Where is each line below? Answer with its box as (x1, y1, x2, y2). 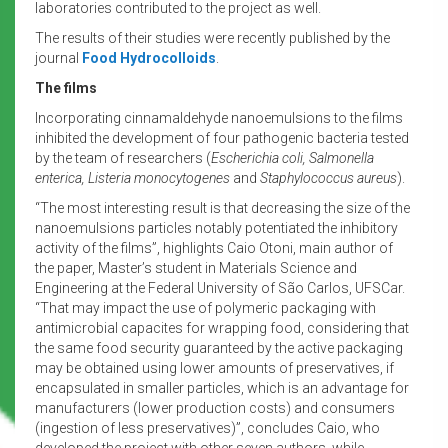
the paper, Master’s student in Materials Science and (35, 259, 357, 276)
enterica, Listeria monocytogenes (35, 169, 233, 186)
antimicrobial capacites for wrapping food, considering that (35, 319, 409, 336)
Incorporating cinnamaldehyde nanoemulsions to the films (35, 109, 403, 126)
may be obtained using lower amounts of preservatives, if (35, 359, 394, 376)
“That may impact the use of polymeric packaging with (35, 299, 376, 316)
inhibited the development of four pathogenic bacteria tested (35, 129, 409, 146)
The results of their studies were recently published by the (35, 29, 390, 46)
